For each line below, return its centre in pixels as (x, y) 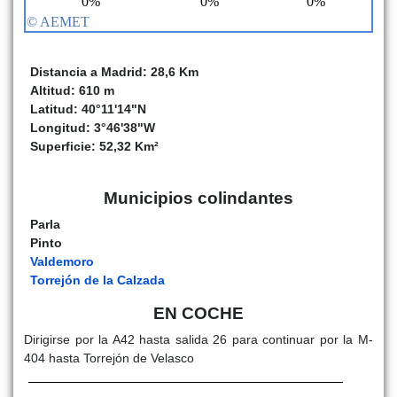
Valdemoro (62, 261)
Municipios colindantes (198, 198)
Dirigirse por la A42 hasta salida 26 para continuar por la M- (198, 339)
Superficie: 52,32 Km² (95, 146)
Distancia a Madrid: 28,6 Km (115, 71)
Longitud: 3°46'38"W (93, 127)
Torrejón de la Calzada (98, 280)
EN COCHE (198, 313)
